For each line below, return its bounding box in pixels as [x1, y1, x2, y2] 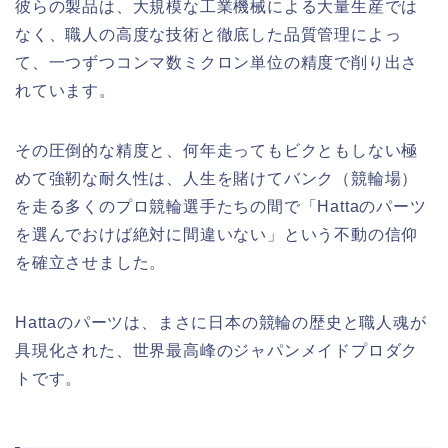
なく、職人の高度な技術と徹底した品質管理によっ [15, 26, 402, 43]
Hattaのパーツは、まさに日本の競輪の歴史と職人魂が [15, 314, 427, 331]
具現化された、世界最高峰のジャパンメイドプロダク [15, 342, 419, 359]
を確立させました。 [15, 254, 167, 271]
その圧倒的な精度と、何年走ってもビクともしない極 [15, 142, 419, 159]
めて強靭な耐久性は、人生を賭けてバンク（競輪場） [15, 170, 419, 187]
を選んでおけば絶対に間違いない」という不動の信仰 [15, 226, 419, 243]
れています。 [15, 82, 116, 99]
